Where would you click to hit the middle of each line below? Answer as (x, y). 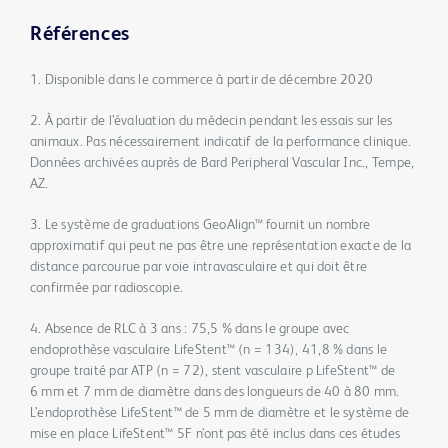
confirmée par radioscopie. (107, 288)
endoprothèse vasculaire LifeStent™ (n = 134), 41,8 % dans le (209, 350)
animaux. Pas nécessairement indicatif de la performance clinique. (221, 142)
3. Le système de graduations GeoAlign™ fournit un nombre (200, 225)
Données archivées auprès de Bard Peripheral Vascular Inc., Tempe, (222, 163)
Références (80, 35)
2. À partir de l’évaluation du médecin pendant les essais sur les (211, 121)
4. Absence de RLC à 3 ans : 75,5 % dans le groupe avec (190, 329)
